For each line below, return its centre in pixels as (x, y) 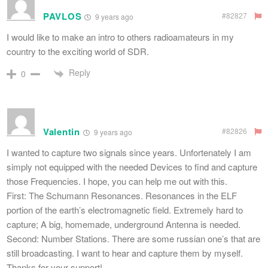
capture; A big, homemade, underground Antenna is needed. (124, 224)
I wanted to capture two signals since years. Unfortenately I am (129, 152)
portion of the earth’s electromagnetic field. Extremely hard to (125, 209)
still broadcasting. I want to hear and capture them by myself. (125, 252)
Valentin (62, 131)
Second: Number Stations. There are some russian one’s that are (133, 238)
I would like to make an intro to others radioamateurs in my (120, 37)
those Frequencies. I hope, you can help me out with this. (117, 181)
